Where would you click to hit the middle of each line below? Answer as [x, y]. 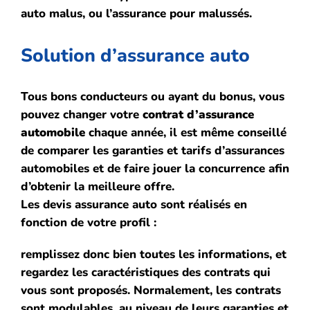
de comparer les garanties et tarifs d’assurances [153, 150]
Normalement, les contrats [206, 290]
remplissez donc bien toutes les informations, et [154, 254]
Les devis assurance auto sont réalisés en [134, 204]
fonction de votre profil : [89, 222]
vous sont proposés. [75, 290]
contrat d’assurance [198, 114]
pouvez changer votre [82, 114]
